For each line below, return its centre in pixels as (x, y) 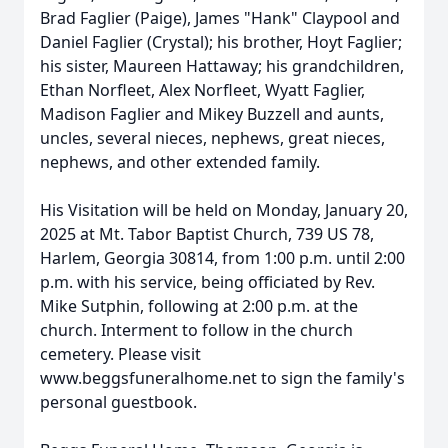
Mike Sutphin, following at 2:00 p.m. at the (199, 306)
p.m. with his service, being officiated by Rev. (207, 282)
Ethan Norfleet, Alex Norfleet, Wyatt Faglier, (202, 90)
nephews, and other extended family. (180, 162)
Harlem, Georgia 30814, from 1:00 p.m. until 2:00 (222, 258)
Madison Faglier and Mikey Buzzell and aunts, (212, 114)
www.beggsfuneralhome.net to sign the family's (222, 378)
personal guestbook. (118, 402)
